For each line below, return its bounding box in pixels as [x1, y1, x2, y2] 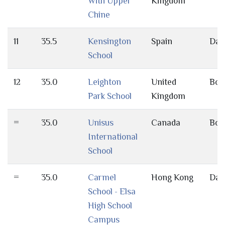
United [151, 77, 176, 87]
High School [88, 200, 132, 211]
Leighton [88, 77, 121, 87]
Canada [151, 118, 180, 128]
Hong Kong [151, 172, 193, 183]
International [88, 132, 138, 142]
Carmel [88, 172, 116, 183]
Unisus [88, 118, 114, 128]
